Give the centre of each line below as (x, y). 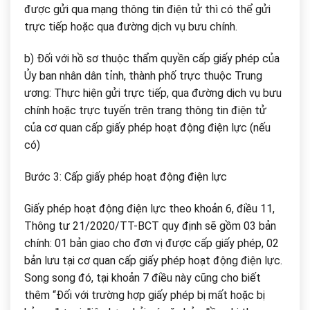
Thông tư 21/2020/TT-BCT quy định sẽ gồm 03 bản (150, 226)
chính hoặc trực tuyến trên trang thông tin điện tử (145, 110)
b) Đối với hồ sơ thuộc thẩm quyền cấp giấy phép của (152, 58)
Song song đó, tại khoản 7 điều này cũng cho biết (143, 277)
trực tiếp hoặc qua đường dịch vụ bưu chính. (131, 27)
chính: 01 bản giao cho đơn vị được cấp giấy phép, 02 (152, 243)
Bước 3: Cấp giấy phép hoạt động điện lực (126, 176)
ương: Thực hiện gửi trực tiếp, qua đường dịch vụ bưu (153, 93)
